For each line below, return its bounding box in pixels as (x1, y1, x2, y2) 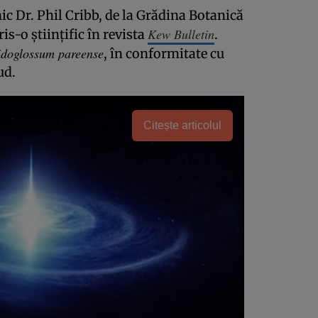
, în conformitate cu (104, 45, 224, 62)
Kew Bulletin (148, 25, 214, 43)
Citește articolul (143, 119, 221, 131)
